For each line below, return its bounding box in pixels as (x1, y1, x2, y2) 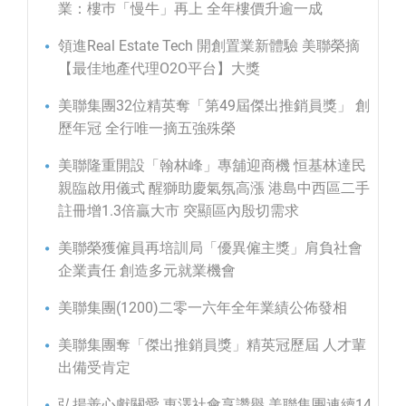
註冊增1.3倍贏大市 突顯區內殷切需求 (58, 202, 299, 220)
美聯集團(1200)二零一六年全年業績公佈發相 (58, 299, 347, 317)
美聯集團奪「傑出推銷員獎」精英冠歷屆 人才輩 (58, 336, 366, 354)
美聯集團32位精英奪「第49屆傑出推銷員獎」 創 (58, 97, 370, 115)
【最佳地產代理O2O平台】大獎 (58, 60, 260, 78)
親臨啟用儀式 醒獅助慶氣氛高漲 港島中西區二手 (58, 179, 370, 198)
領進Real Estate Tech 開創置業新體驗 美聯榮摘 (58, 37, 360, 55)
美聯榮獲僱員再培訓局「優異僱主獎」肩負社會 (58, 239, 362, 257)
